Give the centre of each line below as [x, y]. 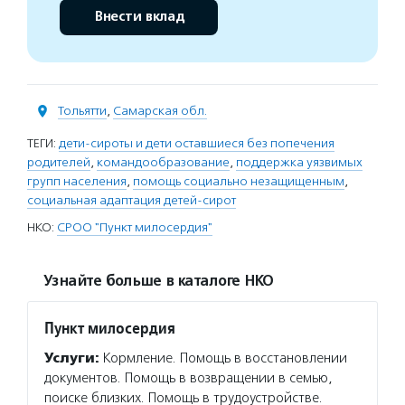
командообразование [163, 162]
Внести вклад [139, 17]
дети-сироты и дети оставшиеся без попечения [197, 143]
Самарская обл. [160, 111]
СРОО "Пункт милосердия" [135, 227]
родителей [59, 162]
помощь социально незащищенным [239, 181]
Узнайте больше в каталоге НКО [158, 281]
